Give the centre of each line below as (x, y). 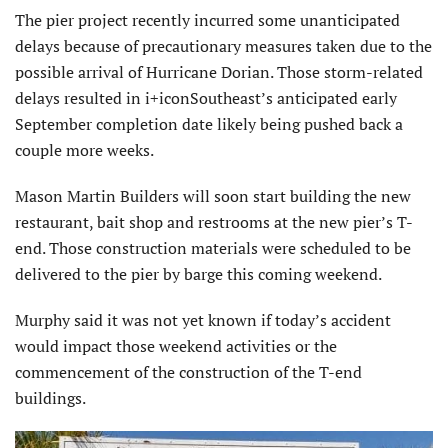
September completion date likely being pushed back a (209, 123)
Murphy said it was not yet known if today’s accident (203, 319)
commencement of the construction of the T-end (188, 371)
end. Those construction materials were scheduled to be (213, 247)
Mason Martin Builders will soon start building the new (213, 195)
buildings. (50, 397)
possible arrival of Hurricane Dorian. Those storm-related (219, 71)
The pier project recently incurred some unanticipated (207, 19)
